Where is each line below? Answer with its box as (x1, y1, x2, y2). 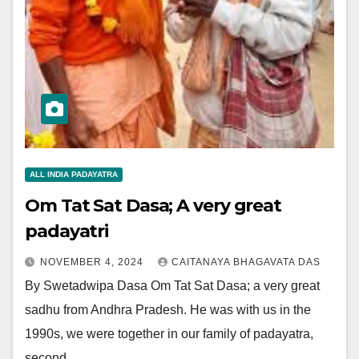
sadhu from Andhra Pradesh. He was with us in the (25, 303, 311, 317)
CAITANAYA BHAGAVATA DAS (171, 256, 321, 268)
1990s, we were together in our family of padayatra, (25, 327, 313, 341)
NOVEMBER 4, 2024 (40, 256, 147, 268)
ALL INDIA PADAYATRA (30, 170, 118, 179)
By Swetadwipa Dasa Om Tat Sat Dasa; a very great (25, 279, 320, 292)
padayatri (25, 220, 109, 242)
